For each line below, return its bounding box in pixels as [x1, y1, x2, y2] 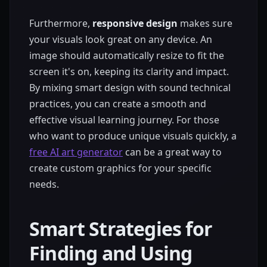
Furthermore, [29, 17, 92, 30]
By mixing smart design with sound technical [29, 81, 231, 95]
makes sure [178, 17, 232, 30]
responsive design [92, 17, 178, 30]
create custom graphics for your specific [29, 162, 212, 175]
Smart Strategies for [29, 216, 212, 242]
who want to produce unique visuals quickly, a [29, 129, 237, 143]
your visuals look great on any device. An [29, 33, 212, 46]
